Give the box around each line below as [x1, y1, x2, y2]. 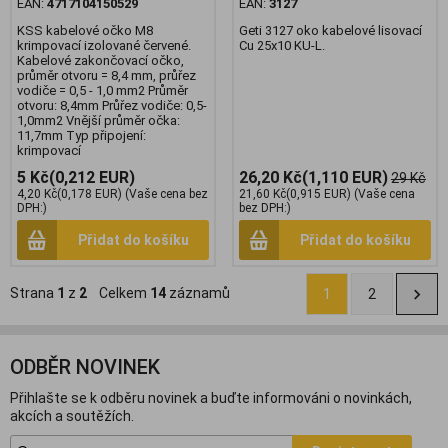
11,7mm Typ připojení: [17, 127, 146, 143]
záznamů [166, 284, 230, 301]
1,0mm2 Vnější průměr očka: [17, 112, 180, 128]
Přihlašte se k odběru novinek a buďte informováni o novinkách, [10, 389, 412, 406]
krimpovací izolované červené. [17, 37, 191, 53]
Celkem [87, 284, 150, 301]
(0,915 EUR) [286, 186, 351, 201]
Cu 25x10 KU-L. [239, 37, 325, 53]
